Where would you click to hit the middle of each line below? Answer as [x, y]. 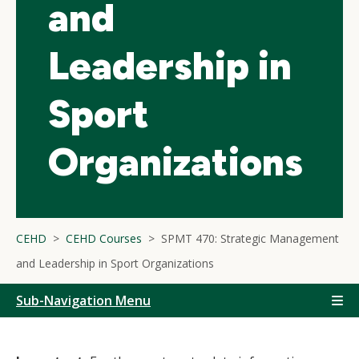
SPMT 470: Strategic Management [250, 238]
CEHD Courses [104, 238]
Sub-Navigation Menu [83, 301]
